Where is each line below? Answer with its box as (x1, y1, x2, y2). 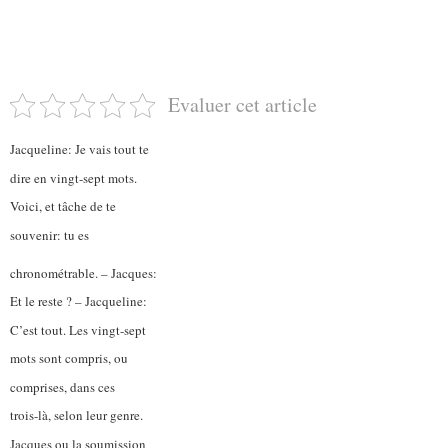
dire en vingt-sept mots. (10, 168, 137, 187)
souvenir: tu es (10, 225, 89, 244)
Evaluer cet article (167, 91, 317, 119)
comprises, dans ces (10, 377, 115, 396)
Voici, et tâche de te (10, 197, 116, 216)
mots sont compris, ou (10, 349, 128, 368)
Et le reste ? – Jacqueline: (10, 292, 147, 311)
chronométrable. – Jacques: (10, 263, 157, 282)
